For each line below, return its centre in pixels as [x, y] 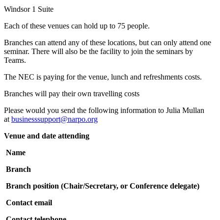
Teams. [15, 60]
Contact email [28, 203]
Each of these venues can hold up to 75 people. [77, 26]
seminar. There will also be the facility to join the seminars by [98, 52]
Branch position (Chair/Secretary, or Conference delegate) [102, 186]
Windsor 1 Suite [29, 9]
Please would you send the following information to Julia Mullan [104, 110]
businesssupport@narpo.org [55, 119]
